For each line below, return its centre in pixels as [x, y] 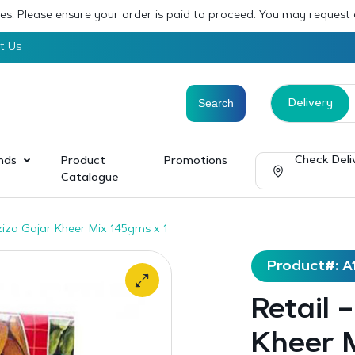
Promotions [195, 162]
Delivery [310, 103]
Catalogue [90, 178]
